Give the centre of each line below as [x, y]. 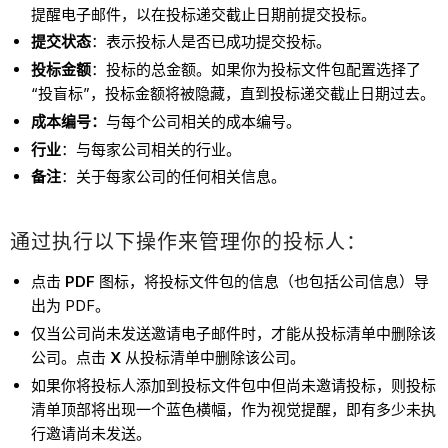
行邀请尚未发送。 [91, 433]
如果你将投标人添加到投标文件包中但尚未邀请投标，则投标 [234, 385]
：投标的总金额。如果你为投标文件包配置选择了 [256, 70]
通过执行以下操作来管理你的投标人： [189, 242]
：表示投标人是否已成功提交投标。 [211, 42]
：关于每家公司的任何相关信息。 [174, 177]
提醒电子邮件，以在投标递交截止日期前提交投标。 [204, 14]
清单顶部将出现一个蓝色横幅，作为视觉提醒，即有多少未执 [234, 409]
